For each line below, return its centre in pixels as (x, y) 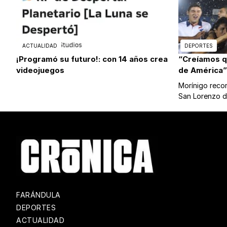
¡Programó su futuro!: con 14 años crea (92, 59)
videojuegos (40, 70)
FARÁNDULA (39, 195)
